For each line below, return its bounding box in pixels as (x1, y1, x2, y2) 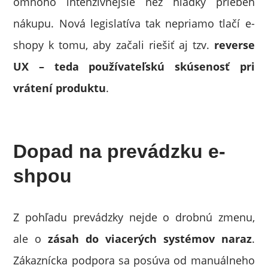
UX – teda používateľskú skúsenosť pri (13, 59, 255, 74)
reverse (214, 38, 255, 52)
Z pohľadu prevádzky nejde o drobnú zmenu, (13, 210, 255, 224)
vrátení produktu (13, 81, 106, 95)
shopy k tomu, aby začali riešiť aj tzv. (13, 38, 214, 52)
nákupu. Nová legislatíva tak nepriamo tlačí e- (13, 16, 255, 31)
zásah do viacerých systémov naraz (48, 232, 252, 246)
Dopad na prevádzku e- (13, 141, 226, 162)
